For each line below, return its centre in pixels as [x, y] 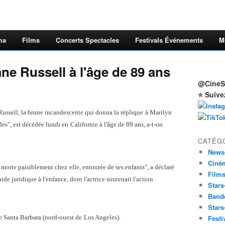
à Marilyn [158, 112]
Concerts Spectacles [87, 40]
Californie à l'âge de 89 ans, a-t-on [117, 124]
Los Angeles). [102, 217]
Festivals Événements [169, 40]
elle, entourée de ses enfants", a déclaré [122, 167]
